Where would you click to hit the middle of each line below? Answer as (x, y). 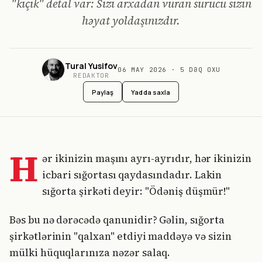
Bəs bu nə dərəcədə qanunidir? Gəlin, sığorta (117, 220)
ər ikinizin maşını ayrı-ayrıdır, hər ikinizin (147, 158)
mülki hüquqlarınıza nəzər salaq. (90, 253)
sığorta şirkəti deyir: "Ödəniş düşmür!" (136, 191)
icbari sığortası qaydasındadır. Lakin (132, 175)
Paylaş (103, 92)
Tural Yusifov (91, 65)
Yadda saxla (151, 92)
